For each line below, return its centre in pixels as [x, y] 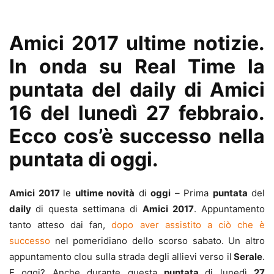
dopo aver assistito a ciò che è [188, 225]
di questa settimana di [89, 209]
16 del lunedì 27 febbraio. [137, 113]
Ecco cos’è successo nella [137, 136]
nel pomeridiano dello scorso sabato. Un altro [160, 241]
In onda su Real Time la [137, 66]
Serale [247, 257]
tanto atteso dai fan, [61, 225]
